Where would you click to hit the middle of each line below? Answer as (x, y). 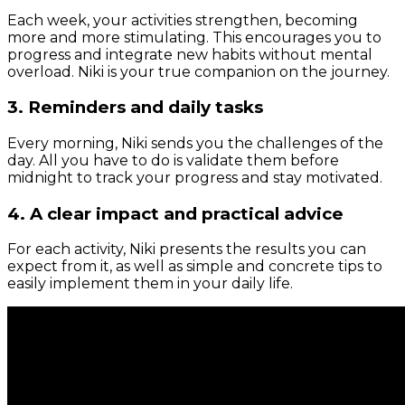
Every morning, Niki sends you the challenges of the (195, 143)
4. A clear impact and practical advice (175, 213)
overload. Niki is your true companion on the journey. (198, 71)
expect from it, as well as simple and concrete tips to (195, 267)
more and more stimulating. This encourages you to (194, 37)
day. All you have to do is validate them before (173, 160)
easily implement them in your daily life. (150, 284)
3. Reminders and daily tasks (135, 108)
